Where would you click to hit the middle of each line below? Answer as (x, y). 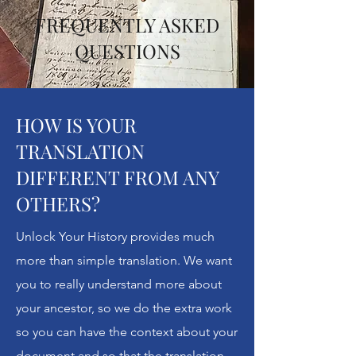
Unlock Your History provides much (115, 236)
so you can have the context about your (127, 331)
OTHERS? (58, 203)
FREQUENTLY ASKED (127, 24)
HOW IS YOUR (76, 124)
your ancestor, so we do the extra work (124, 308)
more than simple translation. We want (124, 260)
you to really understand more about (119, 284)
